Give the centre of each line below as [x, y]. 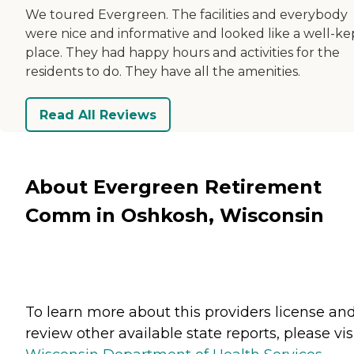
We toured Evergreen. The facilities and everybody [186, 15]
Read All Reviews [98, 115]
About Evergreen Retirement [173, 186]
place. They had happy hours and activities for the [183, 53]
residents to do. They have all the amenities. [163, 72]
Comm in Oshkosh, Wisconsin [175, 215]
